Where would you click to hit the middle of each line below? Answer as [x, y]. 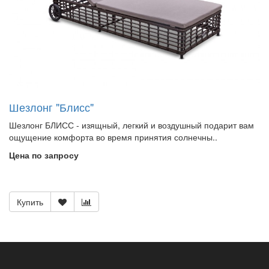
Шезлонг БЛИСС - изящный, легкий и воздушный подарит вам [131, 125]
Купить [30, 201]
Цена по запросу [44, 155]
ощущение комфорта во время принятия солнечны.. [113, 137]
